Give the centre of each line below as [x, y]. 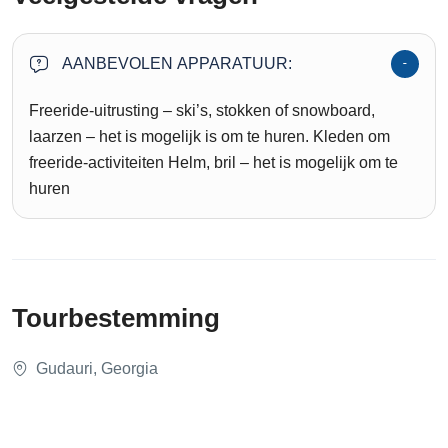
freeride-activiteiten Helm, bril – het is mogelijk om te [213, 162]
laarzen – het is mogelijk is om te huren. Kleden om [209, 136]
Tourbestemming [116, 317]
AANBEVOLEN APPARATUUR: [177, 63]
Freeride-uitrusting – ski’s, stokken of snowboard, [202, 110]
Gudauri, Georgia [97, 368]
